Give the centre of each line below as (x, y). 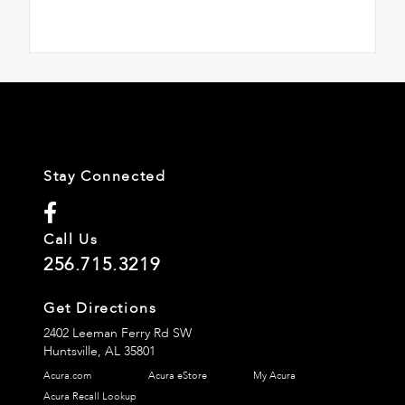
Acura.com (67, 376)
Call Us (71, 240)
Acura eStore (178, 376)
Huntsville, (74, 352)
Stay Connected (105, 177)
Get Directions (100, 309)
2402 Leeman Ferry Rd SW (118, 334)
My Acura (275, 376)
